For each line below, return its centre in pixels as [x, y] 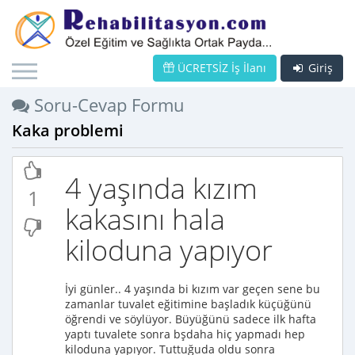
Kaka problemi [68, 130]
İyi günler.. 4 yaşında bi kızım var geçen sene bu [193, 289]
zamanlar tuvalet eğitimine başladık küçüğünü [188, 304]
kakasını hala [145, 219]
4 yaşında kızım [161, 188]
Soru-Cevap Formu [107, 105]
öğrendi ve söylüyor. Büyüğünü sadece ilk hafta [191, 319]
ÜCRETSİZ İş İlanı [220, 68]
